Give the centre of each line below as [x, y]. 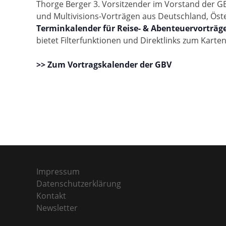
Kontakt [51, 196]
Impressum [58, 172]
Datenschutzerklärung [79, 184]
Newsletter [57, 208]
